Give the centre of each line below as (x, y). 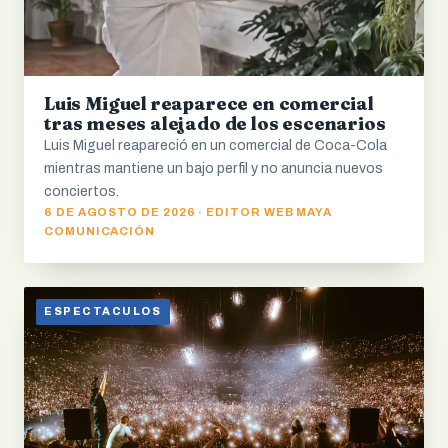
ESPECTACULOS (103, 312)
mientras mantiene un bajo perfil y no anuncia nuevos (213, 168)
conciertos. (81, 191)
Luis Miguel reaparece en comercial (209, 103)
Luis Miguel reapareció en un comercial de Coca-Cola (215, 145)
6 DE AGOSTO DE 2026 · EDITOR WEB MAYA (188, 211)
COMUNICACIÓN (100, 230)
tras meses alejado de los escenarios (215, 123)
